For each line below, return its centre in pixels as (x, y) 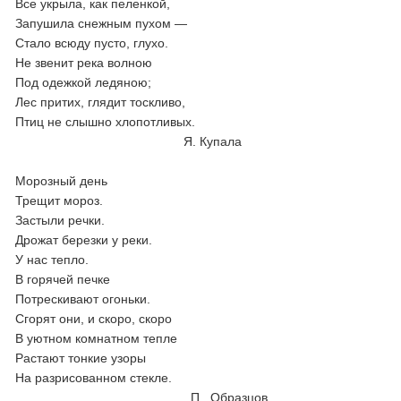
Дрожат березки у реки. (84, 240)
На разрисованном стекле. (114, 378)
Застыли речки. (60, 220)
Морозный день (62, 181)
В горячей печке (63, 279)
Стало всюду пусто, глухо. (92, 43)
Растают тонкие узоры (81, 358)
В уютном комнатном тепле (97, 338)
